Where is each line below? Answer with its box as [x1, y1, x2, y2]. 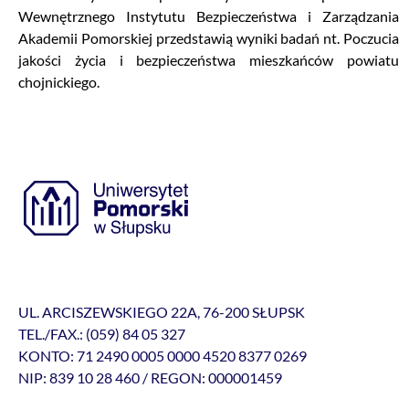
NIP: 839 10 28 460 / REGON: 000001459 [18, 369, 282, 387]
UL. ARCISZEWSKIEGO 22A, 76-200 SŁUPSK [18, 303, 305, 321]
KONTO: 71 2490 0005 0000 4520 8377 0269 [18, 347, 307, 365]
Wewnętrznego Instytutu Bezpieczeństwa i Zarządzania [18, 7, 399, 26]
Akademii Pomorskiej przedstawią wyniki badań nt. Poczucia [18, 29, 399, 47]
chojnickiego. [18, 73, 100, 91]
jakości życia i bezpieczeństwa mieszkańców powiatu [18, 51, 399, 69]
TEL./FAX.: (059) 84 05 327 [18, 325, 185, 343]
